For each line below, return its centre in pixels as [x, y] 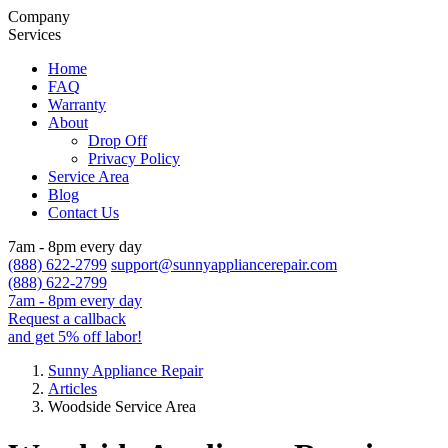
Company [39, 16]
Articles [72, 388]
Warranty [77, 104]
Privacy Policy [134, 158]
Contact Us [83, 212]
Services [34, 34]
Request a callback [67, 318]
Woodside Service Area [122, 406]
